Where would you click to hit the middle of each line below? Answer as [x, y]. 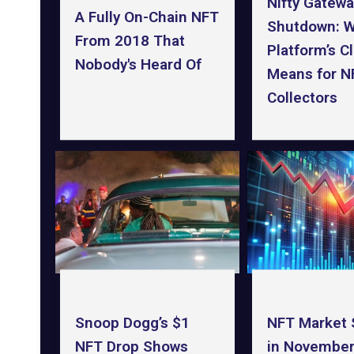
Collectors [302, 98]
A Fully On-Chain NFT [147, 17]
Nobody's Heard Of [138, 65]
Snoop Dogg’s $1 [132, 322]
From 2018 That [130, 41]
